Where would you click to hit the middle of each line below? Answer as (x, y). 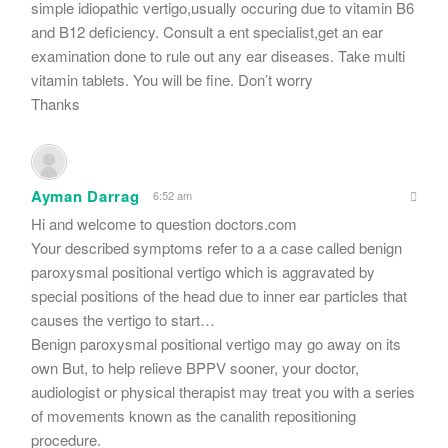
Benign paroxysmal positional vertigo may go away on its (216, 343)
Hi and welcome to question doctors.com (164, 223)
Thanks (55, 103)
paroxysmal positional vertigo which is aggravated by (203, 271)
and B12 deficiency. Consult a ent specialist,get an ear (207, 31)
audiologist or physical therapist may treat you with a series (223, 391)
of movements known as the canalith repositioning (193, 415)
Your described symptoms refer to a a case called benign (216, 247)
